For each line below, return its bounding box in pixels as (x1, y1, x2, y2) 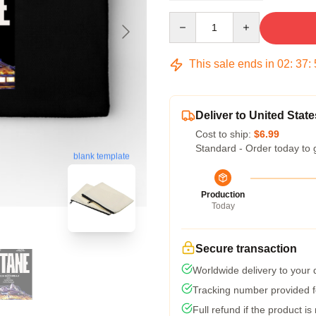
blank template (73, 152, 130, 162)
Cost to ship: (195, 128, 254, 140)
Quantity (169, 13, 206, 24)
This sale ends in (186, 58, 277, 70)
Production (201, 190, 245, 200)
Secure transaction (195, 243, 297, 255)
